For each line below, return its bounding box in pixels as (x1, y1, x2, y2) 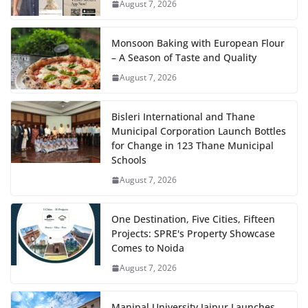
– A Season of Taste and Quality (111, 51, 256, 65)
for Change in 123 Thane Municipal (111, 139, 274, 153)
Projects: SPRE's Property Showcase (111, 227, 275, 241)
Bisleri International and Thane (111, 110, 255, 124)
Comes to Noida (111, 241, 184, 255)
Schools (111, 153, 146, 167)
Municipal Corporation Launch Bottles (111, 124, 286, 138)
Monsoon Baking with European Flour (111, 36, 285, 50)
